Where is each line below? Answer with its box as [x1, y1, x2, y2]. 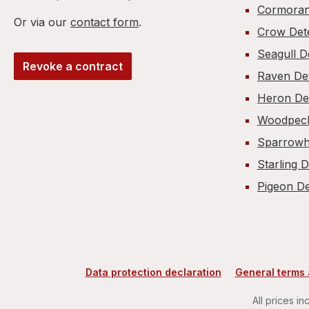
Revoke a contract [23, 59, 123, 73]
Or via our [14, 15, 70, 29]
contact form [70, 15, 139, 29]
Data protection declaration [85, 266, 221, 278]
